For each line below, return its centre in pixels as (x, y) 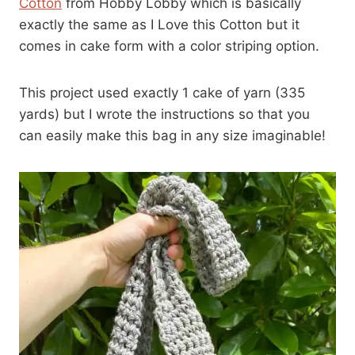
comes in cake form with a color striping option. (169, 46)
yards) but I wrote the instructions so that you (164, 114)
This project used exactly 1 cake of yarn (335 (162, 92)
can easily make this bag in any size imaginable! (172, 135)
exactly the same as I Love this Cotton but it (159, 24)
